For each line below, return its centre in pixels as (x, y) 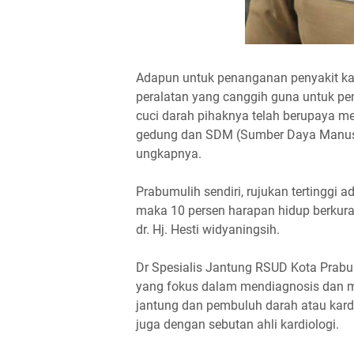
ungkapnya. (170, 153)
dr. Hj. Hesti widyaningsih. (208, 229)
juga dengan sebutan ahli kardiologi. (237, 324)
